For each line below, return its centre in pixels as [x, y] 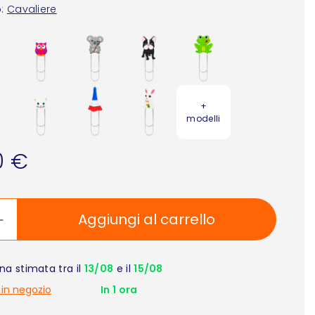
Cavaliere [32, 9]
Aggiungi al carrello [147, 220]
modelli [204, 118]
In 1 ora [119, 290]
